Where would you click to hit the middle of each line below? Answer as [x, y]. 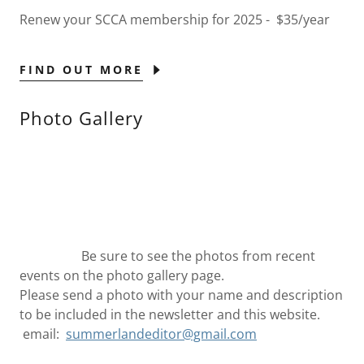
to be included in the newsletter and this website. [170, 315]
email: [43, 334]
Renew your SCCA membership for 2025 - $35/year [175, 20]
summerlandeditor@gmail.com [161, 334]
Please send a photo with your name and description [181, 295]
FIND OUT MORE [81, 70]
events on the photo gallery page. [122, 276]
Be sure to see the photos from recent [167, 256]
